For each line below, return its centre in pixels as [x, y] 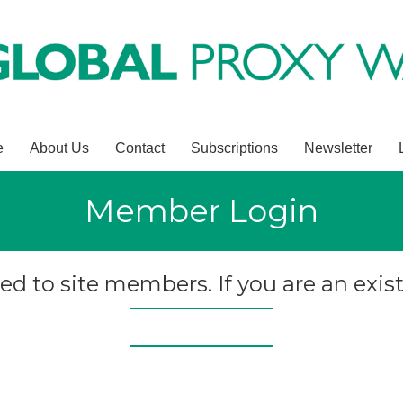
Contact [140, 148]
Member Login [201, 210]
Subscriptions [235, 148]
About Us [60, 148]
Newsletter [339, 148]
